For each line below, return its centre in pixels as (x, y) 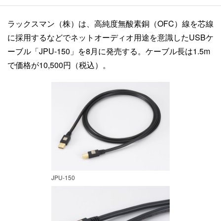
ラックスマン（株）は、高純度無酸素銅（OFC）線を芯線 (110, 23)
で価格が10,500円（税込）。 (59, 65)
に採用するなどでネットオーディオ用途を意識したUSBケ (110, 37)
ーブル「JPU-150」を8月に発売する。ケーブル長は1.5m (109, 51)
